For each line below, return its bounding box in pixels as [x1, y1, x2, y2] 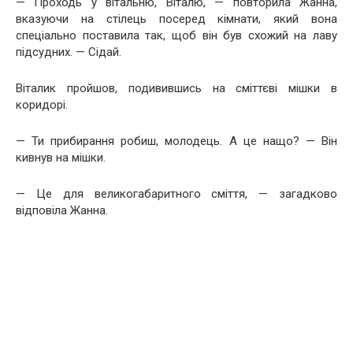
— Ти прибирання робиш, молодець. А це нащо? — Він [16, 133, 337, 148]
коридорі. [16, 97, 68, 112]
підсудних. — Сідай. [16, 44, 121, 59]
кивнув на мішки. [16, 150, 106, 165]
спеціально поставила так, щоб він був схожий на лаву [16, 28, 337, 43]
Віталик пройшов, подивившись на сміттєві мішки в [16, 80, 337, 95]
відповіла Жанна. [16, 203, 108, 217]
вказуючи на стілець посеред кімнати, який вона [16, 11, 337, 26]
